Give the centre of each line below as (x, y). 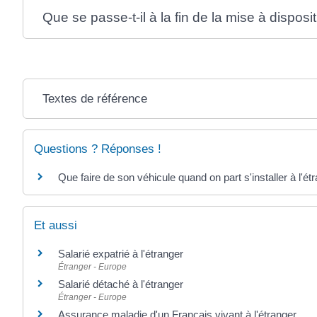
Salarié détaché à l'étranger (121, 284)
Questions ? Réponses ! (98, 149)
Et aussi (56, 226)
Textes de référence (95, 98)
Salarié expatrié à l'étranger (121, 254)
